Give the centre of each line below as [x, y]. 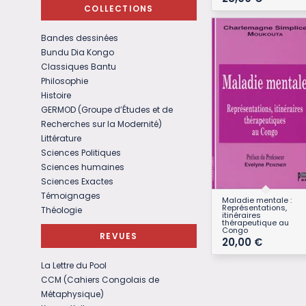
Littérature [61, 138]
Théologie [61, 210]
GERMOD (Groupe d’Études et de [107, 110]
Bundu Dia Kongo [78, 52]
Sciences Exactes [77, 181]
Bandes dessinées [80, 38]
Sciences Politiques [81, 153]
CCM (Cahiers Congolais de [100, 280]
